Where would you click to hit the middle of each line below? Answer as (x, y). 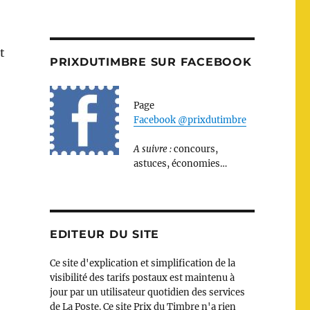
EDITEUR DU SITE (104, 234)
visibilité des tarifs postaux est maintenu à (142, 278)
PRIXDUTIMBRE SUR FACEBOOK (151, 62)
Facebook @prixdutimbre (190, 120)
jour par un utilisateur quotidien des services (147, 292)
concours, (195, 149)
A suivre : (153, 149)
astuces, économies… (180, 164)
